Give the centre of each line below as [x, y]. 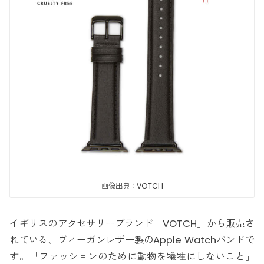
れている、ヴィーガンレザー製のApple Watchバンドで [132, 240]
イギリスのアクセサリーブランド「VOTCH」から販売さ [132, 224]
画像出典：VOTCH [132, 186]
